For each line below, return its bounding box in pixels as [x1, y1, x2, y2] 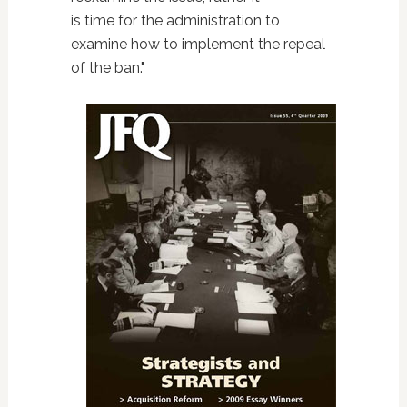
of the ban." [70, 59, 144, 76]
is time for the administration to [70, 12, 280, 29]
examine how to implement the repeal [70, 35, 325, 53]
